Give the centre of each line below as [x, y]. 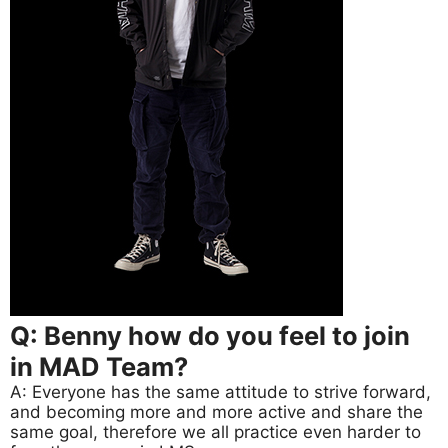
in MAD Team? [99, 367]
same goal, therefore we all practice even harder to [215, 432]
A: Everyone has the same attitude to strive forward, [220, 392]
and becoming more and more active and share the [216, 412]
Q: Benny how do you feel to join [210, 336]
